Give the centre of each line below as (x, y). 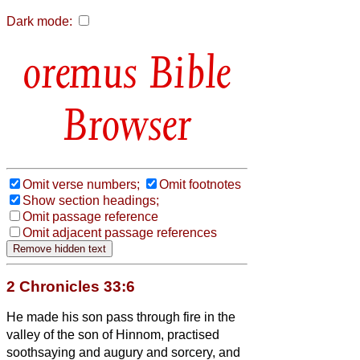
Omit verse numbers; (81, 184)
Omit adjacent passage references (120, 232)
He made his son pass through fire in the (121, 317)
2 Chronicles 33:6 (71, 286)
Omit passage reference (90, 216)
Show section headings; (91, 200)
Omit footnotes (200, 184)
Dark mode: (39, 21)
